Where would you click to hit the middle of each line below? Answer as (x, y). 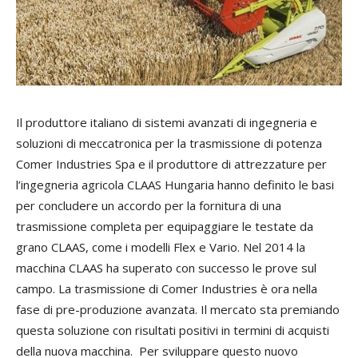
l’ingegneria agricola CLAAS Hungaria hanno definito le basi (175, 185)
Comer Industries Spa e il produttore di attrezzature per (171, 164)
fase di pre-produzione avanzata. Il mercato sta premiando (178, 310)
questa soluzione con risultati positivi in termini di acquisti (173, 330)
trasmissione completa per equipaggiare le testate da (165, 227)
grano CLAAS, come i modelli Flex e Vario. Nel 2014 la (161, 247)
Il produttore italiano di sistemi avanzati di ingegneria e (167, 123)
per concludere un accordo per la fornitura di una (149, 206)
